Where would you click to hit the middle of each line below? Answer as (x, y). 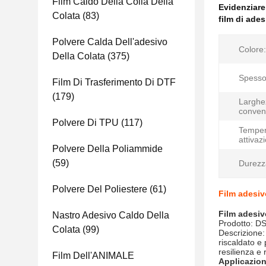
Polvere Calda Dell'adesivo (110, 42)
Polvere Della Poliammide (107, 149)
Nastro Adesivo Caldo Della (111, 215)
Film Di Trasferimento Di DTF (114, 82)
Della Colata (79, 56)
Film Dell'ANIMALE (93, 256)
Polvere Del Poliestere (100, 189)
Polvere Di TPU (85, 123)
